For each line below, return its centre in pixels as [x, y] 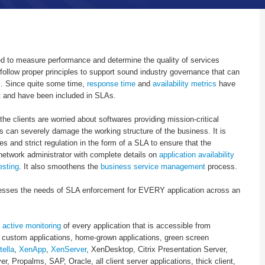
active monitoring [32, 226]
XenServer [69, 250]
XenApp [33, 250]
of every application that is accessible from [136, 226]
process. [221, 167]
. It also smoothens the [60, 167]
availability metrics [185, 84]
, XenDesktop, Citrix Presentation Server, [157, 250]
